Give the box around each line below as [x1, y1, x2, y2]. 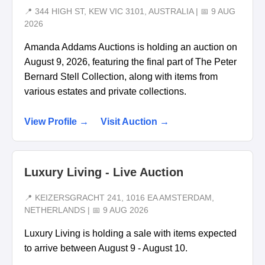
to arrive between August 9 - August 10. [24, 243, 188, 253]
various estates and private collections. [24, 86, 186, 97]
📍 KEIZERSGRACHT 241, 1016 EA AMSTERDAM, [24, 193, 214, 202]
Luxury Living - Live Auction [24, 166, 183, 179]
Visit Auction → [101, 117, 169, 127]
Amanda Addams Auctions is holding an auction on [24, 42, 237, 53]
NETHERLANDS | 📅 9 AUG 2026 [24, 205, 148, 215]
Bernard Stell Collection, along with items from [24, 72, 218, 82]
